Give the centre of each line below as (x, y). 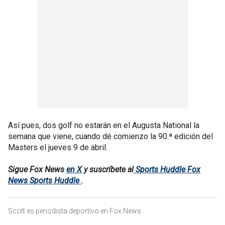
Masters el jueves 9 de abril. (58, 147)
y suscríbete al (108, 169)
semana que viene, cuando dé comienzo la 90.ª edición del (110, 136)
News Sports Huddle (45, 180)
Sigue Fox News (37, 169)
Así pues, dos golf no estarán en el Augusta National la (104, 125)
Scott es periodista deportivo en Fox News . (76, 211)
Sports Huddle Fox (167, 169)
